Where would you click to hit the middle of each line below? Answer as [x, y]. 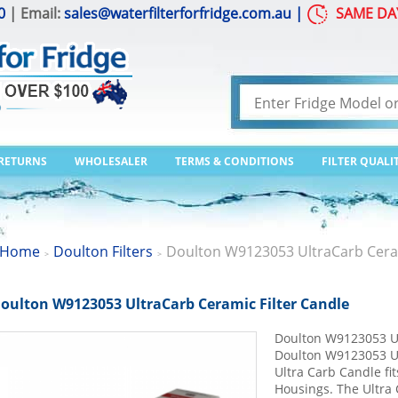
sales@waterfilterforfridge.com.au [178, 13]
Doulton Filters [103, 251]
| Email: [35, 13]
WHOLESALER [111, 161]
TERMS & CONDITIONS [235, 161]
